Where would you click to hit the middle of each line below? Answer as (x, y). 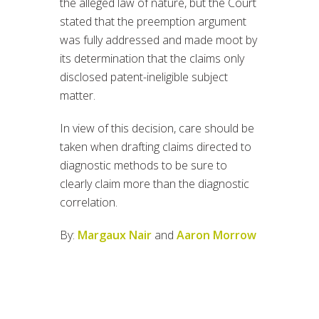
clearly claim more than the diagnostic (155, 184)
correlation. (89, 203)
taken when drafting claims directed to (156, 147)
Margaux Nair (115, 235)
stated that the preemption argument (153, 22)
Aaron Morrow (216, 235)
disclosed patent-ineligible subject (144, 77)
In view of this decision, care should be (157, 129)
